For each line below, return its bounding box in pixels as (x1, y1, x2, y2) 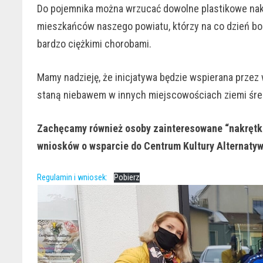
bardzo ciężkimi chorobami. (37, 37, 154, 50)
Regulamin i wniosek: (37, 172, 108, 183)
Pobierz (114, 172, 140, 183)
